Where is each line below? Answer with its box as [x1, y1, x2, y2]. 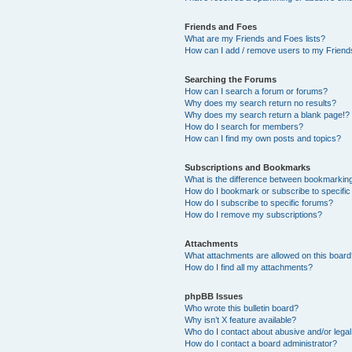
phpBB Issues [185, 291, 244, 301]
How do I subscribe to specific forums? [185, 197, 334, 207]
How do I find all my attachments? [185, 262, 313, 272]
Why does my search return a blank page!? [185, 109, 350, 119]
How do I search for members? [185, 121, 304, 131]
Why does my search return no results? [185, 97, 337, 108]
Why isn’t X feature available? [185, 314, 297, 324]
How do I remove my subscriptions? [185, 209, 323, 219]
